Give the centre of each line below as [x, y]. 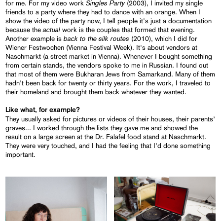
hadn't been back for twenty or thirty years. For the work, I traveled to [108, 83]
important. [21, 154]
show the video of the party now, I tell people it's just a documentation [109, 20]
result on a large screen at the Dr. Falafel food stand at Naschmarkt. [106, 136]
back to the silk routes [97, 38]
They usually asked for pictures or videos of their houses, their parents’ [110, 119]
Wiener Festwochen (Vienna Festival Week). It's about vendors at [102, 47]
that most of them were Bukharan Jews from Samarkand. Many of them [110, 74]
